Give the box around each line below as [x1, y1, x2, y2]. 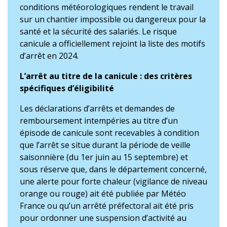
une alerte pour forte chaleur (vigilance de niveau [20, 176, 207, 187]
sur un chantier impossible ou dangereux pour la [20, 14, 206, 25]
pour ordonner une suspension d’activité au [20, 212, 186, 223]
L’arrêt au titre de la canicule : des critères [20, 70, 192, 82]
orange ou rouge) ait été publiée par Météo [20, 188, 186, 199]
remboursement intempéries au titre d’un [20, 115, 178, 126]
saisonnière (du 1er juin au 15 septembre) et [20, 152, 188, 163]
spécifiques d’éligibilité [20, 83, 114, 94]
